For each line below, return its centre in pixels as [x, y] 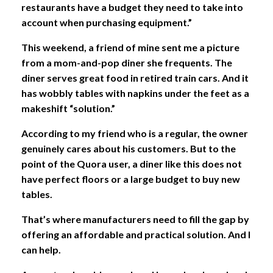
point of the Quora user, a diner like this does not [132, 163]
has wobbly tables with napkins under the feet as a [135, 93]
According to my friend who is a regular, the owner [135, 133]
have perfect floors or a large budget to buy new [131, 179]
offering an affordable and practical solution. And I [136, 234]
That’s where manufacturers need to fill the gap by [135, 219]
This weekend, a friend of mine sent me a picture [130, 47]
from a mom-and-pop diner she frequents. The [127, 62]
